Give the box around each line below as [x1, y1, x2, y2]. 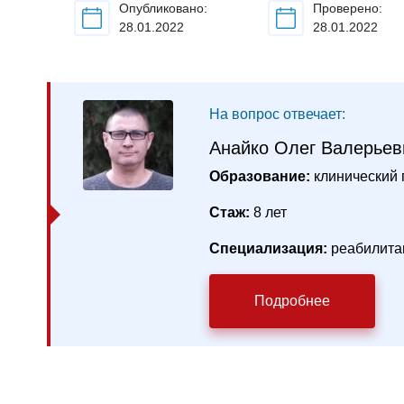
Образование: [209, 169, 310, 184]
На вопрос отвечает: [209, 106, 345, 122]
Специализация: [209, 241, 327, 256]
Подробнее [254, 293, 330, 308]
